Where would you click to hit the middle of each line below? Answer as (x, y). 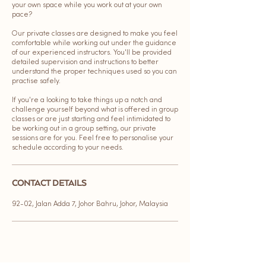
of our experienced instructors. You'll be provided (92, 53)
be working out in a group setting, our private (84, 129)
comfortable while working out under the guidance (94, 43)
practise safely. (36, 81)
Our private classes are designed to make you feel (95, 34)
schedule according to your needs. (68, 148)
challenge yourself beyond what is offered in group (95, 110)
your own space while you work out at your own (87, 5)
